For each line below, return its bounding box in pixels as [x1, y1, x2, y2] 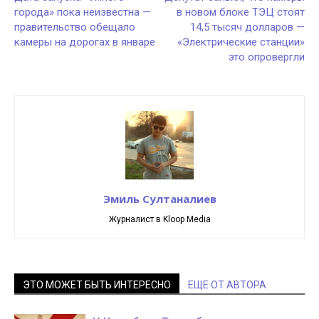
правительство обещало [14, 21, 135, 33]
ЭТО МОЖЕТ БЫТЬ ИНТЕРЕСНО [23, 279, 171, 291]
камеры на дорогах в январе [14, 36, 155, 48]
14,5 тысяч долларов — [190, 21, 305, 33]
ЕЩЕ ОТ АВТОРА [188, 279, 266, 291]
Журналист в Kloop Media [108, 214, 211, 224]
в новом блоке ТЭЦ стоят [177, 6, 305, 19]
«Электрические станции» [177, 36, 305, 48]
